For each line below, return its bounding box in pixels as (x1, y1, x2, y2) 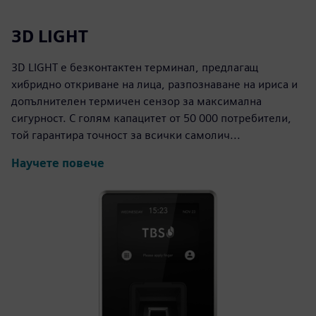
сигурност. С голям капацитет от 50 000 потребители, (11, 111, 291, 125)
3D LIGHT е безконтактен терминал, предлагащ (11, 60, 258, 74)
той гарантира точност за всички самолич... (11, 128, 241, 142)
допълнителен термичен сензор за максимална (11, 94, 262, 108)
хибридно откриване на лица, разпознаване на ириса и (11, 77, 298, 91)
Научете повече (11, 157, 104, 171)
